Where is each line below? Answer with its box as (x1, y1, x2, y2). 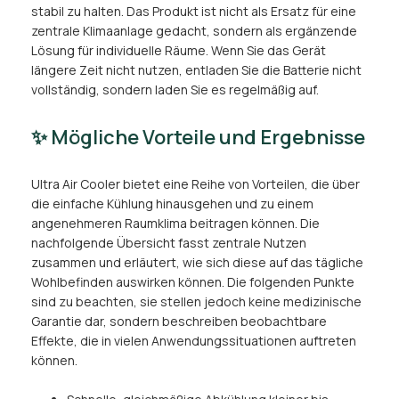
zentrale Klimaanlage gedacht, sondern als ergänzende (31, 22, 357, 40)
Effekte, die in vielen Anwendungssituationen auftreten (31, 332, 356, 350)
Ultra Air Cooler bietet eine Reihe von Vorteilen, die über (31, 175, 360, 193)
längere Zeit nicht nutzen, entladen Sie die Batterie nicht (31, 61, 362, 79)
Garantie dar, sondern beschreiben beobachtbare (31, 313, 327, 330)
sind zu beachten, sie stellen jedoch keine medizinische (31, 293, 362, 311)
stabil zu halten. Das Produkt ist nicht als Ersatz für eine (31, 3, 356, 20)
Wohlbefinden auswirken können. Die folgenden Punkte (31, 273, 354, 291)
